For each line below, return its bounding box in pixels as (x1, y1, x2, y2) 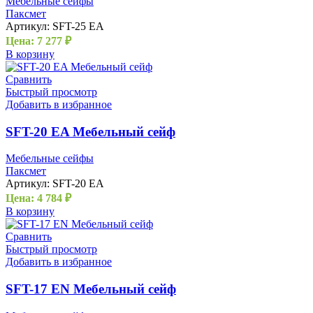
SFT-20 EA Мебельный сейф (6, 124, 175, 139)
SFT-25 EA (52, 20, 104, 32)
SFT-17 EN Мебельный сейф (6, 282, 176, 297)
